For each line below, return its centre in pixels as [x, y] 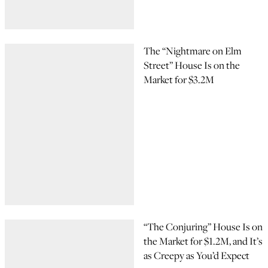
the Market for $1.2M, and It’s [203, 241]
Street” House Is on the [192, 65]
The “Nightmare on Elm [193, 51]
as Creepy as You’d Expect [197, 255]
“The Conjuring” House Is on [203, 227]
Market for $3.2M [179, 80]
